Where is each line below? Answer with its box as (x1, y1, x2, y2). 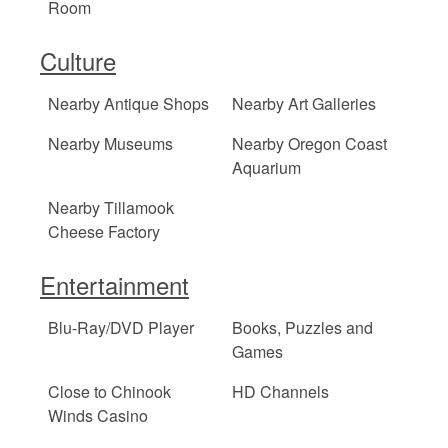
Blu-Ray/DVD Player (48, 316, 194, 340)
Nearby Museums (48, 132, 173, 156)
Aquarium (232, 156, 302, 180)
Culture (40, 43, 116, 79)
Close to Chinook (48, 380, 171, 404)
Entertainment (40, 267, 189, 303)
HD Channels (232, 380, 330, 404)
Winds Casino (48, 404, 148, 428)
